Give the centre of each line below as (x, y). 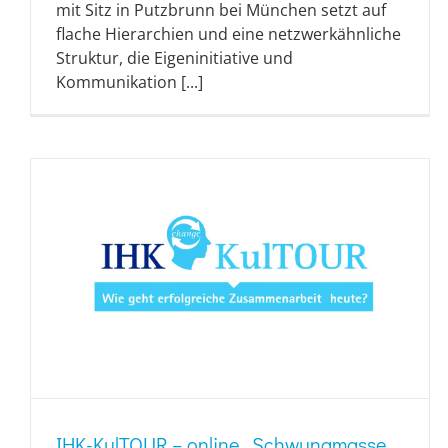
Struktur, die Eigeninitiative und (174, 58)
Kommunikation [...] (129, 82)
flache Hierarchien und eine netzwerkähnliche (228, 34)
